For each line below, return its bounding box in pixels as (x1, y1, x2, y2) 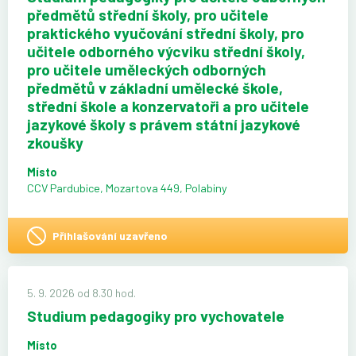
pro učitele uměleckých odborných (27, 60, 266, 79)
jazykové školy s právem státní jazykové (27, 114, 300, 133)
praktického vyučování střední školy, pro (27, 23, 304, 42)
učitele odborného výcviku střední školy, (27, 41, 305, 60)
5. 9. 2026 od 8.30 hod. (27, 285, 136, 300)
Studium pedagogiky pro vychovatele (27, 306, 284, 325)
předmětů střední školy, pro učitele (27, 5, 269, 24)
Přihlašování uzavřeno (52, 229, 168, 243)
